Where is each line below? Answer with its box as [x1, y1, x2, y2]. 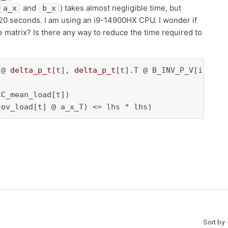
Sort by [203, 218, 226, 226]
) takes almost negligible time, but [60, 3, 181, 13]
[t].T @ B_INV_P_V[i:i [116, 66, 212, 75]
